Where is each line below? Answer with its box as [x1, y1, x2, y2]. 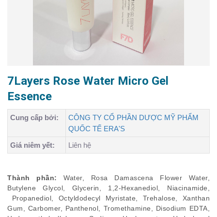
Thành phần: [7, 174, 64, 182]
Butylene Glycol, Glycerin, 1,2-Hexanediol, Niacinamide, [7, 184, 210, 192]
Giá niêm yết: [10, 141, 55, 149]
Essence [7, 90, 52, 103]
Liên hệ [68, 141, 91, 149]
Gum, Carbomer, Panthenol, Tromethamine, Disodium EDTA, [7, 204, 210, 212]
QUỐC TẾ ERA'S [68, 124, 125, 133]
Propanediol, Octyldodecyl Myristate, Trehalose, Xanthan [7, 194, 210, 202]
